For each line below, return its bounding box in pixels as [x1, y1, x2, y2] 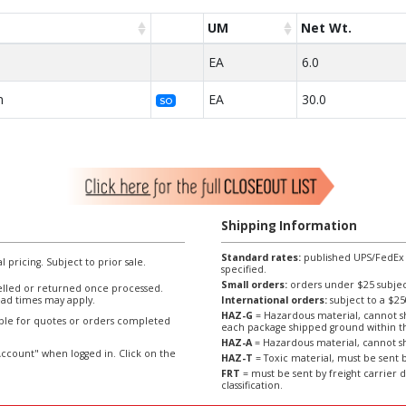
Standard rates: [221, 250, 301, 264]
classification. [221, 378, 283, 391]
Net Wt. [301, 18, 352, 36]
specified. [221, 262, 266, 275]
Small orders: [221, 277, 287, 291]
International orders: [221, 293, 327, 306]
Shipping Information [221, 217, 357, 234]
